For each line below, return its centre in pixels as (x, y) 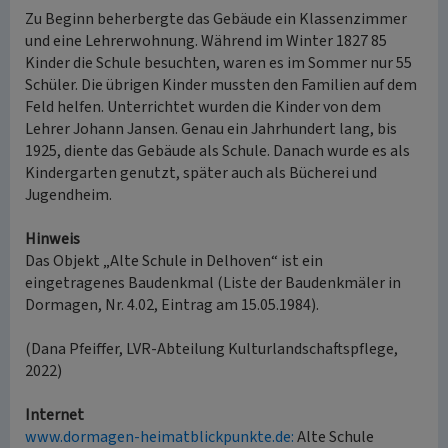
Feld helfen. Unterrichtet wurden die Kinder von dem (203, 107)
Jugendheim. (68, 195)
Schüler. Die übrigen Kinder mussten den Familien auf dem (221, 85)
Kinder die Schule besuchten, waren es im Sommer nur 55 (218, 63)
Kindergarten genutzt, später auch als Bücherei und (201, 173)
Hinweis (52, 239)
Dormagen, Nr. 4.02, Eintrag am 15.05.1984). (172, 305)
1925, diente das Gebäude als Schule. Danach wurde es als (217, 151)
